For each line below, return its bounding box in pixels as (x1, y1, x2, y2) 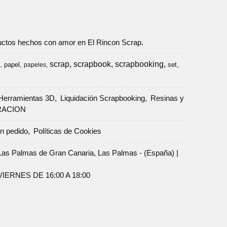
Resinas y (150, 94, 184, 103)
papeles (23, 61, 46, 69)
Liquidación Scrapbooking (60, 94, 145, 103)
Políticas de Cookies (33, 127, 101, 136)
